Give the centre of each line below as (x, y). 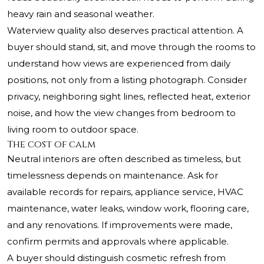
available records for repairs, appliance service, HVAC (125, 192)
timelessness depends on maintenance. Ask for (113, 176)
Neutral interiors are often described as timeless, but (124, 159)
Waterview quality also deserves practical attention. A (125, 31)
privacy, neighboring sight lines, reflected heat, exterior (129, 97)
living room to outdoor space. (73, 130)
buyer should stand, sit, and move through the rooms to (131, 47)
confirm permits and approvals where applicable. (118, 242)
